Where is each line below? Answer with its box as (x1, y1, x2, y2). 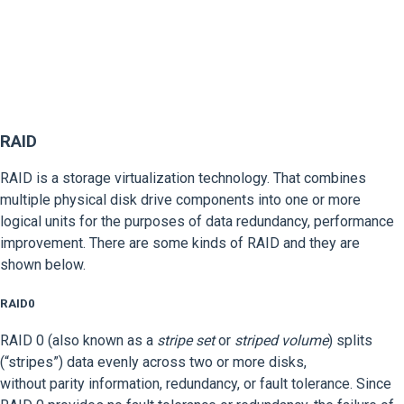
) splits (328, 331, 372, 349)
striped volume (234, 331, 328, 349)
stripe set (157, 331, 215, 349)
